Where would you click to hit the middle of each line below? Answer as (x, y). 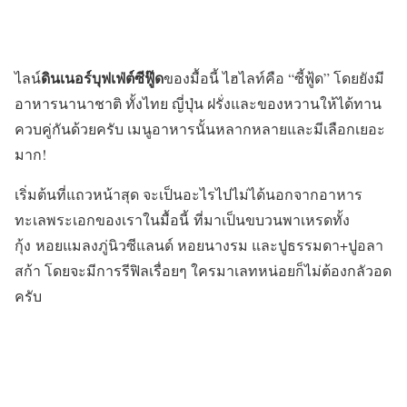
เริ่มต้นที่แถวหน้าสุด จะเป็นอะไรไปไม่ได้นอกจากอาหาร (189, 194)
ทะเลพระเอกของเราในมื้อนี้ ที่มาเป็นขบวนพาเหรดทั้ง (182, 219)
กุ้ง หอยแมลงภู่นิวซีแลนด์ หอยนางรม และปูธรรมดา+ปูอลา (199, 244)
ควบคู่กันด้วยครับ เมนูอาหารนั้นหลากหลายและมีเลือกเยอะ (200, 128)
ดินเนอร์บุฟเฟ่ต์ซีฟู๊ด (102, 77)
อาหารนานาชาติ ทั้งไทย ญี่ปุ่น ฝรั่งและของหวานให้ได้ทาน (198, 103)
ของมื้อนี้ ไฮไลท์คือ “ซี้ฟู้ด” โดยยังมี (274, 77)
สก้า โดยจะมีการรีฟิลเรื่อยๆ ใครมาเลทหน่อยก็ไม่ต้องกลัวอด (203, 270)
